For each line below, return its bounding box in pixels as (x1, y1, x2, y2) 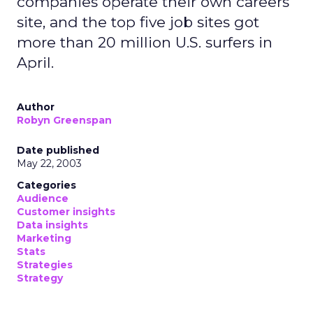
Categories (17, 179, 76, 191)
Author (17, 101, 54, 113)
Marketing (17, 232, 71, 245)
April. (17, 54, 54, 71)
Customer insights (17, 205, 115, 218)
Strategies (17, 259, 73, 271)
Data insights (17, 219, 88, 231)
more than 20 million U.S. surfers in (17, 34, 272, 51)
